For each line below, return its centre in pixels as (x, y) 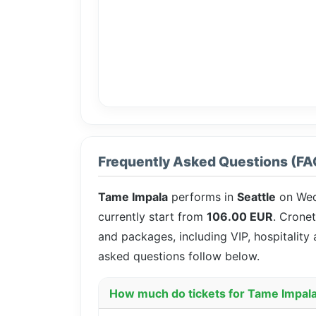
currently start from (152, 217)
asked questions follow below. (179, 256)
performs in (202, 197)
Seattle (256, 197)
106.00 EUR (240, 217)
